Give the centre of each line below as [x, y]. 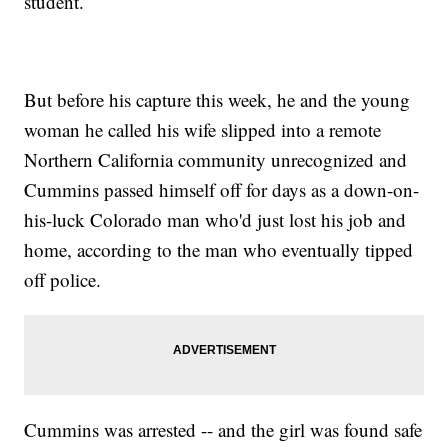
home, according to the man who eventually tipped [219, 250]
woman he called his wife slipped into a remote [203, 130]
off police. [63, 280]
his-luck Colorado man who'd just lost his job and [215, 220]
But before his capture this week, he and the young [217, 100]
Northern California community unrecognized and [216, 160]
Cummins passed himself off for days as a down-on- [222, 190]
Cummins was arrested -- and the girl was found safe [223, 430]
